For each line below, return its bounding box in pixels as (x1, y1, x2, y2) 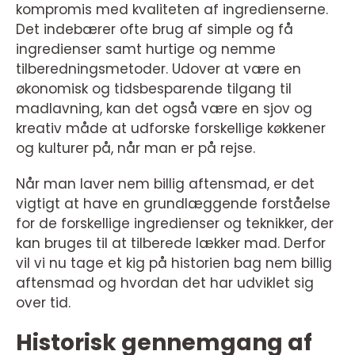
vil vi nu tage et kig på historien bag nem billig (16, 254, 332, 273)
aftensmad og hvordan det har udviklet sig (16, 273, 314, 293)
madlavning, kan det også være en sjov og (16, 99, 312, 119)
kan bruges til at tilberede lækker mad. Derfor (16, 234, 326, 254)
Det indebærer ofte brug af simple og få (16, 20, 293, 40)
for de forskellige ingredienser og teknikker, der (16, 214, 334, 234)
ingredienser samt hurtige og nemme (16, 40, 276, 59)
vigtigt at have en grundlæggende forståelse (16, 194, 330, 214)
